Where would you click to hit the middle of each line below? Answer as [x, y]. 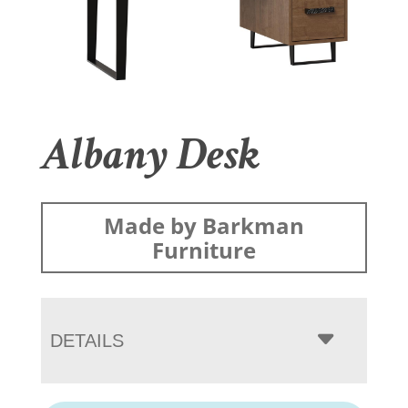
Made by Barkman [204, 225]
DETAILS [87, 340]
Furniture [204, 250]
